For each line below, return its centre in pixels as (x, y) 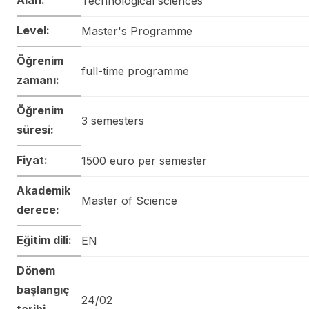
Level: (33, 30)
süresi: (35, 129)
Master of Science (129, 200)
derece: (38, 209)
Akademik (43, 190)
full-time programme (135, 71)
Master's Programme (137, 31)
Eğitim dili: (44, 240)
